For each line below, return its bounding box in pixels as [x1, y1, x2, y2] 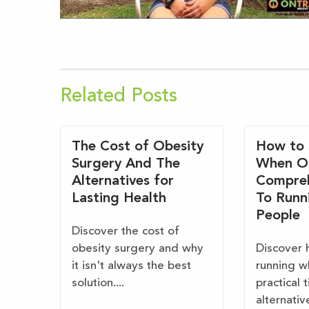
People [255, 209, 300, 223]
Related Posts [60, 86, 177, 106]
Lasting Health [72, 192, 166, 206]
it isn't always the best [72, 260, 191, 272]
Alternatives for [72, 175, 174, 189]
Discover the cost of [72, 226, 179, 238]
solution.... [72, 277, 124, 290]
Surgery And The [72, 157, 180, 172]
